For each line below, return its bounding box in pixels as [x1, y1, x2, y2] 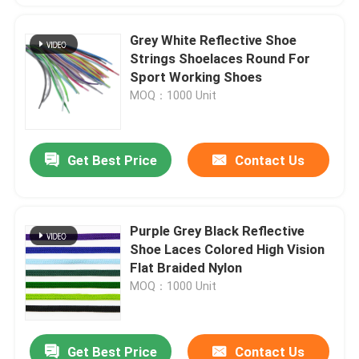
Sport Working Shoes [130, 68, 263, 85]
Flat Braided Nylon [130, 260, 243, 276]
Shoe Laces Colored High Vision [130, 241, 325, 258]
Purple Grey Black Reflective [130, 223, 305, 240]
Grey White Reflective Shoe [130, 31, 297, 48]
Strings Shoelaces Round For [130, 50, 311, 67]
